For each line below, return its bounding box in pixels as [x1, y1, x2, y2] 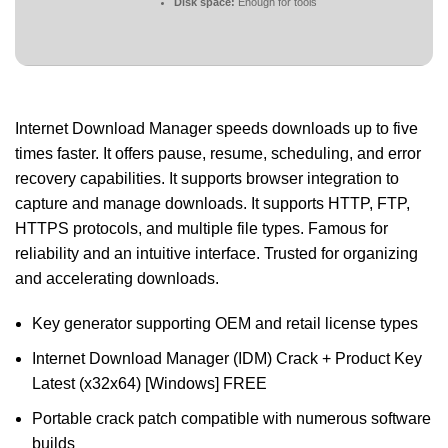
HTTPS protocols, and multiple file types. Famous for [15, 220, 388, 237]
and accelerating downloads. [15, 270, 219, 287]
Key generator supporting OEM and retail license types [32, 315, 418, 332]
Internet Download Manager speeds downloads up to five [15, 120, 418, 137]
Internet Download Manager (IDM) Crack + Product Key [32, 350, 422, 367]
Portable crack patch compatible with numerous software [32, 410, 431, 427]
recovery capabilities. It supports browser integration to [15, 170, 399, 187]
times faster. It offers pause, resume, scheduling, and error [15, 145, 421, 162]
